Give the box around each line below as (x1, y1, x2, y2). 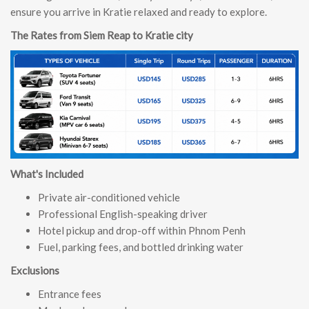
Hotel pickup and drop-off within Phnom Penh (38, 223, 246, 237)
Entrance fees (38, 287, 101, 300)
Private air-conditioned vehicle (38, 190, 180, 203)
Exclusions (10, 263, 59, 277)
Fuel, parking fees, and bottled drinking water (38, 240, 243, 253)
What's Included (10, 167, 83, 180)
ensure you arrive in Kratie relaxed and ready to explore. (10, 6, 267, 18)
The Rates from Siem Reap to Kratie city (10, 29, 195, 41)
